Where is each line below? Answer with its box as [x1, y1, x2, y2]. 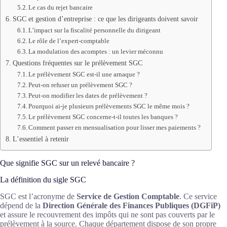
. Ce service [179, 192, 217, 201]
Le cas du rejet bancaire [28, 4, 93, 12]
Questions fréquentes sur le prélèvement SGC [12, 59, 142, 67]
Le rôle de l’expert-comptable [28, 37, 110, 45]
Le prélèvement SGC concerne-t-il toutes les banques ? [28, 113, 178, 121]
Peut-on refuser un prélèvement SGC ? [28, 81, 133, 89]
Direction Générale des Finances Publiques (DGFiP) [43, 201, 220, 210]
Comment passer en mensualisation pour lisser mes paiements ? [28, 124, 201, 132]
